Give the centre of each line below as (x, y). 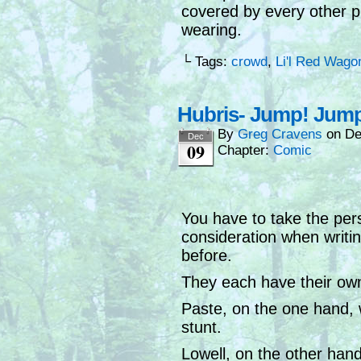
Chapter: (245, 151)
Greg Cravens (280, 135)
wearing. (212, 30)
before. (207, 256)
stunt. (201, 328)
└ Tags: (206, 62)
